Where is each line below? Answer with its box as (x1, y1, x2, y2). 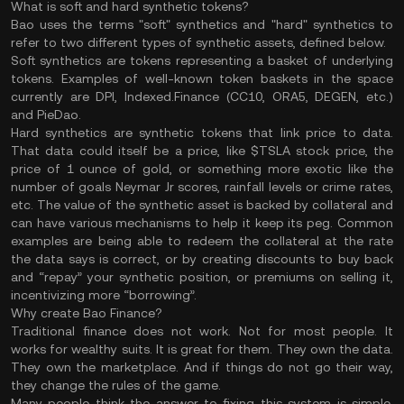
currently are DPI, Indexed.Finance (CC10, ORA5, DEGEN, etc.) (11, 89, 393, 104)
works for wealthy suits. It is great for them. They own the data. (11, 342, 393, 356)
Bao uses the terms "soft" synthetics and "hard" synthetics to (11, 17, 393, 32)
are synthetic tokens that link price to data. (106, 125, 394, 140)
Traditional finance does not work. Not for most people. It (11, 324, 393, 338)
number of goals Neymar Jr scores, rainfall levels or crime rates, (11, 179, 393, 194)
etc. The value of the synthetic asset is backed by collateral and (11, 197, 393, 212)
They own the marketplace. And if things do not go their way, (11, 360, 393, 374)
